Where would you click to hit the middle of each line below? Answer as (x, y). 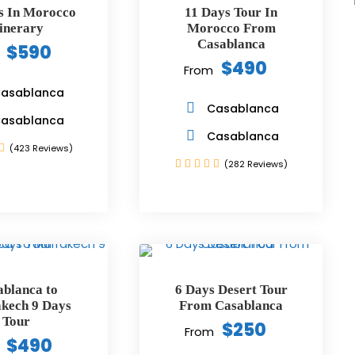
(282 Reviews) (256, 164)
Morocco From (231, 28)
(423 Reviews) (41, 148)
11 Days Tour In (231, 12)
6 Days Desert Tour (231, 290)
